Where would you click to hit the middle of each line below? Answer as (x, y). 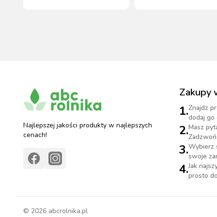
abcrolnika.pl (67, 211)
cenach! (35, 135)
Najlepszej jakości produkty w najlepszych (88, 125)
